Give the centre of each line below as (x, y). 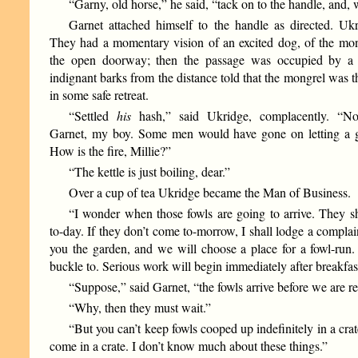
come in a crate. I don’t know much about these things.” (189, 346)
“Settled (93, 116)
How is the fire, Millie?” (111, 151)
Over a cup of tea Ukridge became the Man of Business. (210, 193)
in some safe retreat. (99, 95)
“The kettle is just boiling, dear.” (150, 172)
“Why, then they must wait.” (140, 308)
